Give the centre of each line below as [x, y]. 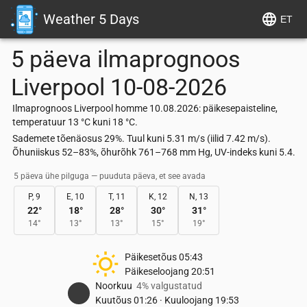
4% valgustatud [169, 286]
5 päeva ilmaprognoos [126, 59]
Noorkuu [114, 286]
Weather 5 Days [91, 19]
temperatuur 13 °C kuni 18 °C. [75, 122]
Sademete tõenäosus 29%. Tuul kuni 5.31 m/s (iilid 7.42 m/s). [142, 138]
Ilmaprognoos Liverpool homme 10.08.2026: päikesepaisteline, [145, 108]
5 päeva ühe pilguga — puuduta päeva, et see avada [110, 176]
